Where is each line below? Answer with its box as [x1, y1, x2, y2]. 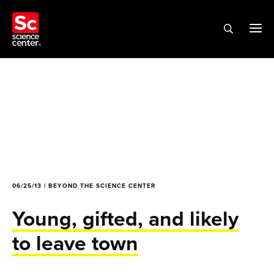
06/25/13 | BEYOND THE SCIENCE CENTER [12, 181, 156, 191]
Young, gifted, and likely [12, 204, 239, 234]
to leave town [12, 228, 139, 258]
